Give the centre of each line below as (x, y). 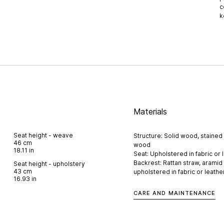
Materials (150, 111)
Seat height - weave (43, 135)
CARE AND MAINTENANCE (175, 193)
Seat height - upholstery (49, 163)
